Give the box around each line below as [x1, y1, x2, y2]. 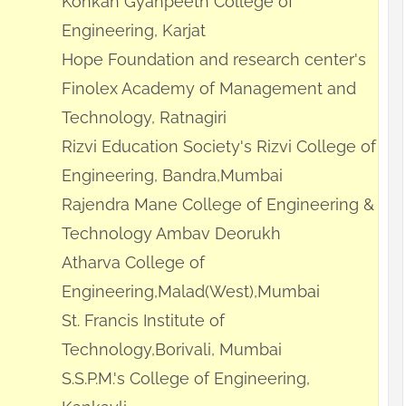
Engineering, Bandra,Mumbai [62, 166, 283, 186]
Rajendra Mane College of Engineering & [62, 195, 374, 215]
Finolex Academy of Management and [62, 79, 356, 99]
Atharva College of [62, 253, 205, 273]
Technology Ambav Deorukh [62, 224, 281, 244]
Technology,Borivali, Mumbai [62, 340, 282, 360]
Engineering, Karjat [62, 21, 206, 41]
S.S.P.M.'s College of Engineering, [62, 369, 310, 389]
